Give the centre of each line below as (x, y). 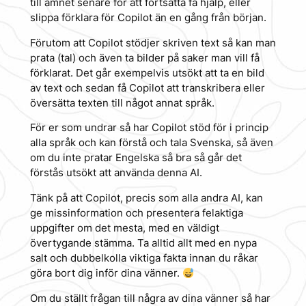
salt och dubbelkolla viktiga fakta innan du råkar (144, 259)
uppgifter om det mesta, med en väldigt (124, 228)
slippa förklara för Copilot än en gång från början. (148, 17)
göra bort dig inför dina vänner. (106, 274)
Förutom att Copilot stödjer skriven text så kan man (153, 43)
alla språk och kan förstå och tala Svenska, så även (151, 143)
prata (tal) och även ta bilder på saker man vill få (144, 58)
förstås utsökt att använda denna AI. (116, 173)
